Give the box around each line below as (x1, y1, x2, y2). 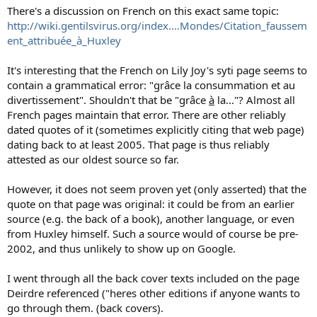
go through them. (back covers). (7, 301, 163, 316)
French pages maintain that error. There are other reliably (7, 108, 286, 122)
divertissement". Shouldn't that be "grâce (7, 93, 209, 108)
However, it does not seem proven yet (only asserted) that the (7, 182, 306, 197)
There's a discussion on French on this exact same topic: (7, 4, 279, 18)
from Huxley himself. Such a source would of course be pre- (7, 226, 299, 241)
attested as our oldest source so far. (7, 152, 179, 167)
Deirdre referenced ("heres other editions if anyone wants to (7, 286, 300, 301)
